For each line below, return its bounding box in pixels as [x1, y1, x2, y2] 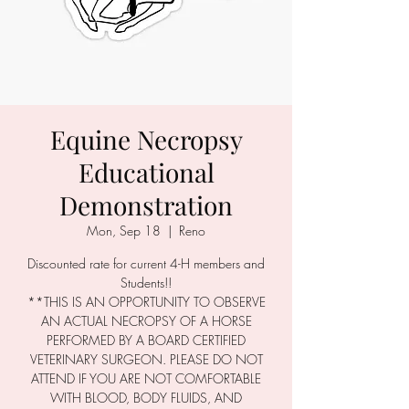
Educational [78, 155, 215, 189]
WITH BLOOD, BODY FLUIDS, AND [50, 389, 242, 406]
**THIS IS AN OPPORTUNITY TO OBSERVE [26, 293, 266, 310]
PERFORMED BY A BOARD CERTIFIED [47, 331, 246, 349]
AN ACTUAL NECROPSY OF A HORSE [40, 312, 252, 330]
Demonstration [59, 188, 233, 222]
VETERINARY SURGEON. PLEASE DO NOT [29, 351, 263, 368]
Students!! [121, 274, 172, 291]
